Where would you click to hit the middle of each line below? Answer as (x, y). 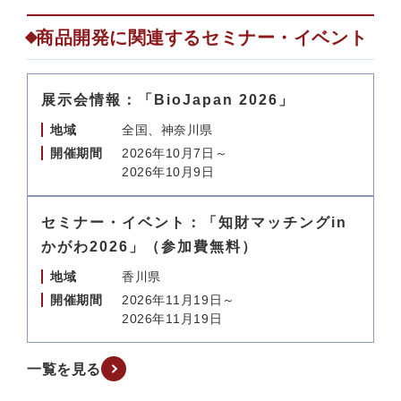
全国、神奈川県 (167, 130)
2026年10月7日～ (175, 153)
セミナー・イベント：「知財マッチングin (194, 222)
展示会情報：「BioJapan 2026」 (168, 100)
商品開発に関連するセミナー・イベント (202, 38)
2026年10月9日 (168, 172)
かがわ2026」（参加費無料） (149, 247)
